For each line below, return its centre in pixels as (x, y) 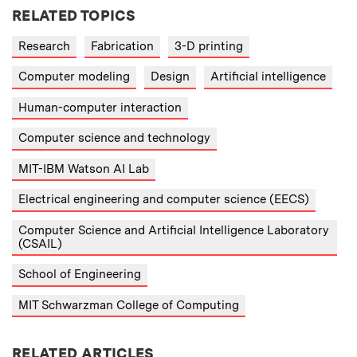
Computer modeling (74, 77)
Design (170, 77)
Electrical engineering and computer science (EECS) (164, 200)
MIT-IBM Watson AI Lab (84, 169)
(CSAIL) (40, 243)
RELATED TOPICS (74, 15)
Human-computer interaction (100, 107)
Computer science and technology (114, 138)
